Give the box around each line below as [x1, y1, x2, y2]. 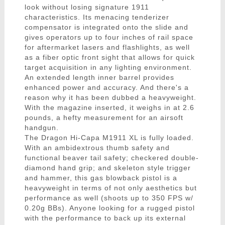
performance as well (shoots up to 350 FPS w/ [24, 194, 193, 202]
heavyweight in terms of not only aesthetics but [24, 184, 197, 192]
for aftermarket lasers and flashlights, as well [24, 43, 190, 52]
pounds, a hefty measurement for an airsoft [24, 114, 183, 122]
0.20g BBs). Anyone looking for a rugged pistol [24, 204, 195, 212]
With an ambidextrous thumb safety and [24, 144, 170, 152]
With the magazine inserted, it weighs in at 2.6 [24, 103, 194, 112]
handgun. [24, 124, 59, 132]
